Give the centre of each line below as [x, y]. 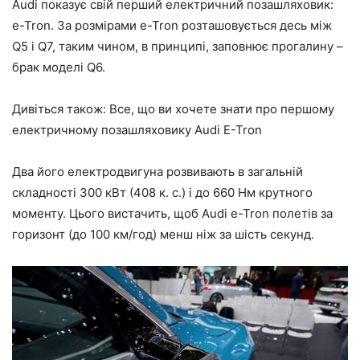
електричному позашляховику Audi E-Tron [137, 130]
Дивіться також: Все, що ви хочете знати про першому [173, 109]
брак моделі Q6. [59, 67]
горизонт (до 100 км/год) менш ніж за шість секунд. [163, 235]
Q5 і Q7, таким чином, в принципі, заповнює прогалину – [178, 47]
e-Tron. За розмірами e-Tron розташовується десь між [172, 26]
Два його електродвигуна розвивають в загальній [157, 172]
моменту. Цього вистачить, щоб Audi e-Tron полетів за [172, 214]
